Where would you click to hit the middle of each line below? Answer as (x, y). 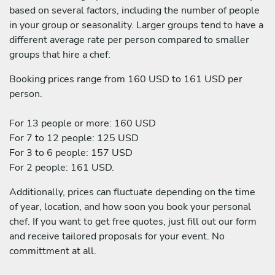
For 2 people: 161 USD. (62, 167)
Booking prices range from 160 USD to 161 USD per (126, 79)
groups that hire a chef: (60, 54)
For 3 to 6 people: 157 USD (71, 153)
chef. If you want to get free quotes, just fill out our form (133, 221)
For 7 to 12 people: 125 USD (74, 138)
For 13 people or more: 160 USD (83, 123)
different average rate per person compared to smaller (129, 40)
